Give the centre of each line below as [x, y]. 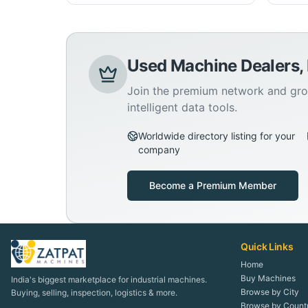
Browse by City [270, 292]
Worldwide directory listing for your [217, 136]
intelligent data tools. [182, 107]
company [159, 150]
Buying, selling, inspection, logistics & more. [94, 293]
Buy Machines [268, 278]
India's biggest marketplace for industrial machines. [109, 279]
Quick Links [267, 246]
